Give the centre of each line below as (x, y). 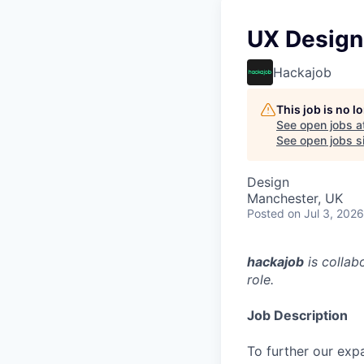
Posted (266, 213)
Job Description (297, 315)
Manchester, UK (295, 198)
